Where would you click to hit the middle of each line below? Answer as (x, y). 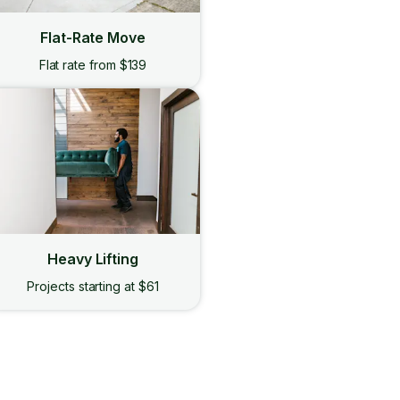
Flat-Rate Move (93, 37)
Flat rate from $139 (93, 65)
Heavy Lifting (93, 259)
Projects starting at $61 (93, 286)
